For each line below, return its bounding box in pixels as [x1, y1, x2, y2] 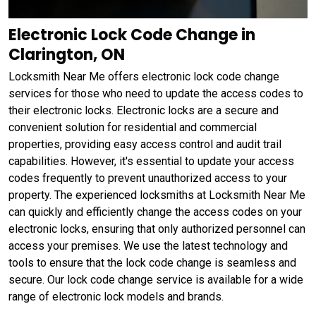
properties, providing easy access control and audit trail [8, 137, 281, 151]
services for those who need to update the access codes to [8, 86, 303, 100]
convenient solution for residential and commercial [8, 120, 257, 134]
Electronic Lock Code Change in [8, 23, 255, 46]
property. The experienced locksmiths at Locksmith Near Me [8, 188, 305, 202]
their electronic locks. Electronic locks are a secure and [8, 103, 279, 117]
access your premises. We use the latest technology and [8, 238, 288, 253]
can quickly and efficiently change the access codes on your [8, 205, 302, 219]
